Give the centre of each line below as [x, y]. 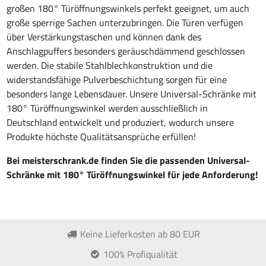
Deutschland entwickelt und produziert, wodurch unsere [121, 122]
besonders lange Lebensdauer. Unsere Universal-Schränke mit [132, 94]
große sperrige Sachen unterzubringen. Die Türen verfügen [125, 22]
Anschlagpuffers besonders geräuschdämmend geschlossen [126, 51]
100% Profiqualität [139, 254]
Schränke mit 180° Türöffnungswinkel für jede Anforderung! [132, 174]
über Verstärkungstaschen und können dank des [104, 37]
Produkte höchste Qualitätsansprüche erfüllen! [102, 136]
